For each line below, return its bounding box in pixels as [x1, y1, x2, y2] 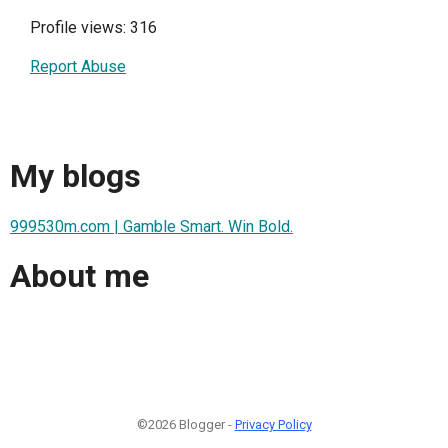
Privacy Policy [234, 416, 312, 432]
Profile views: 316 [30, 18, 157, 37]
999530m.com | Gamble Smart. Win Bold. [10, 216, 293, 236]
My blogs [10, 157, 141, 196]
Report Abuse [30, 57, 126, 76]
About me [10, 257, 149, 296]
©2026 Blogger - [136, 416, 235, 432]
